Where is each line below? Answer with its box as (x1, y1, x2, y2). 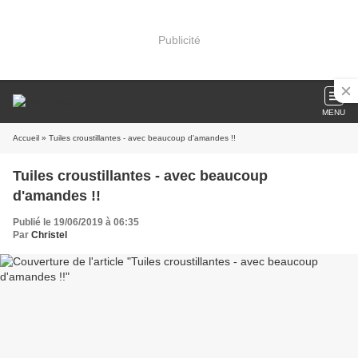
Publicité (157, 33, 201, 46)
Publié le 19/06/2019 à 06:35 (13, 217, 139, 228)
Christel (31, 229, 67, 241)
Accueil (13, 133, 39, 142)
